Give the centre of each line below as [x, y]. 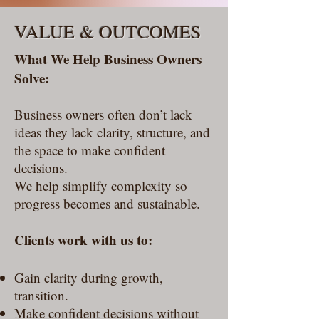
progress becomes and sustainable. [107, 203]
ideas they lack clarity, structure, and [112, 132]
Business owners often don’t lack [103, 114]
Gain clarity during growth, [89, 277]
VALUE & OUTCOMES [111, 31]
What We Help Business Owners [108, 59]
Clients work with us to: [83, 240]
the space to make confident [90, 150]
